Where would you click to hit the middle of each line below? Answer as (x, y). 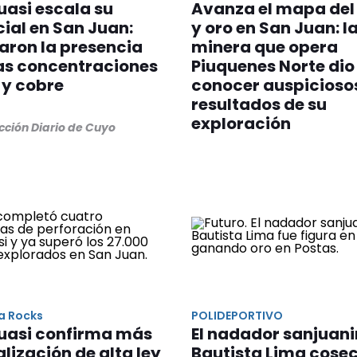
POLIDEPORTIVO (237, 315)
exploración (241, 123)
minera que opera (264, 47)
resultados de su (259, 104)
